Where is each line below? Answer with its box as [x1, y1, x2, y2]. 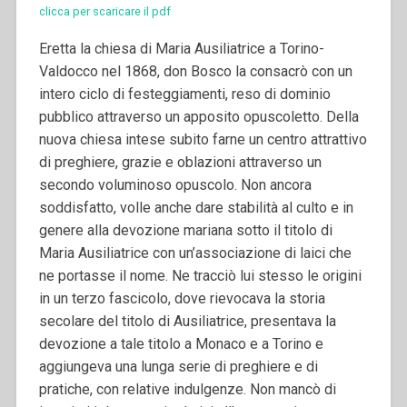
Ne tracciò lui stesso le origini [171, 266, 362, 284]
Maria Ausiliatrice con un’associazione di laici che [38, 243, 352, 262]
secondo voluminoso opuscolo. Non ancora [38, 175, 312, 194]
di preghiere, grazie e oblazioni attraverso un [38, 153, 322, 171]
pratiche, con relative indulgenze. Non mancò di [38, 380, 336, 398]
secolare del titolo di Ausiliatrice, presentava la [38, 312, 336, 330]
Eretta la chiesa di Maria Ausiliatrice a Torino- [38, 39, 324, 57]
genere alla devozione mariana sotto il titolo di [38, 221, 333, 239]
